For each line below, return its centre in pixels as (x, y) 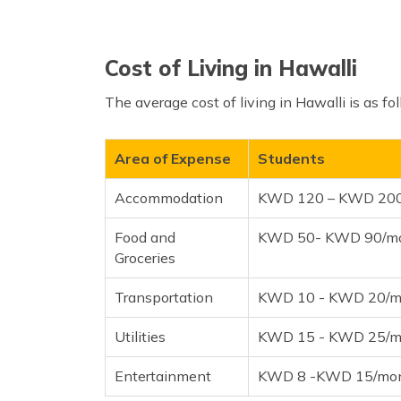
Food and (145, 237)
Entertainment (163, 375)
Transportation (164, 297)
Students (291, 158)
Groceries (145, 257)
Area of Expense (173, 158)
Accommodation (169, 197)
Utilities (140, 336)
